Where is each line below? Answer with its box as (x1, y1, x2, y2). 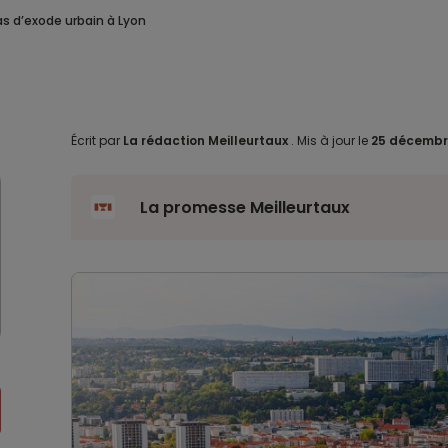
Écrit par (70, 132, 123, 149)
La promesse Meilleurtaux (139, 196, 350, 219)
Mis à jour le (293, 132, 371, 149)
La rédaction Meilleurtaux (122, 132, 288, 149)
